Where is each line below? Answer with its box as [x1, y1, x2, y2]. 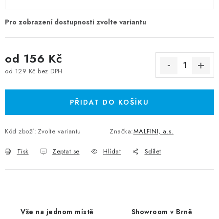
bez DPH [35, 66, 63, 76]
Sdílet [144, 147, 161, 156]
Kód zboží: [5, 127, 36, 136]
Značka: [109, 127, 133, 136]
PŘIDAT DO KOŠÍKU [70, 97, 149, 107]
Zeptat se [52, 147, 80, 156]
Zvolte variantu [38, 127, 81, 136]
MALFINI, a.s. [133, 127, 174, 136]
